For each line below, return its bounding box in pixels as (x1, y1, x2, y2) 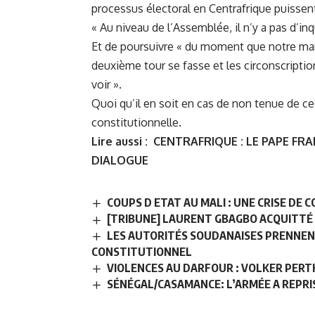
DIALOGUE (91, 153, 148, 168)
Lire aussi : (91, 134, 153, 149)
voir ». (91, 77, 122, 92)
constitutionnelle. (91, 115, 181, 130)
